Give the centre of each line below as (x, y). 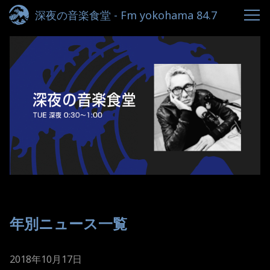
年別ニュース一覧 (68, 223)
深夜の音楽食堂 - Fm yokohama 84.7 (126, 15)
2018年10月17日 (46, 259)
